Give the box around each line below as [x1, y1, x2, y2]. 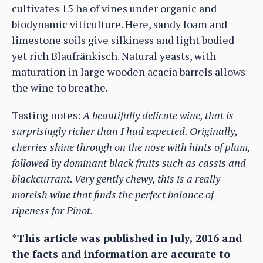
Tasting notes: [12, 108, 83, 123]
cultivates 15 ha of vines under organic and [12, 1, 217, 16]
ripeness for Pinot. [12, 203, 93, 218]
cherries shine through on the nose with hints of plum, [12, 140, 250, 154]
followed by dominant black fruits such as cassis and [12, 156, 246, 170]
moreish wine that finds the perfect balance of [12, 187, 214, 202]
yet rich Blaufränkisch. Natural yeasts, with [12, 49, 216, 63]
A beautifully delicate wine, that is [83, 108, 234, 123]
